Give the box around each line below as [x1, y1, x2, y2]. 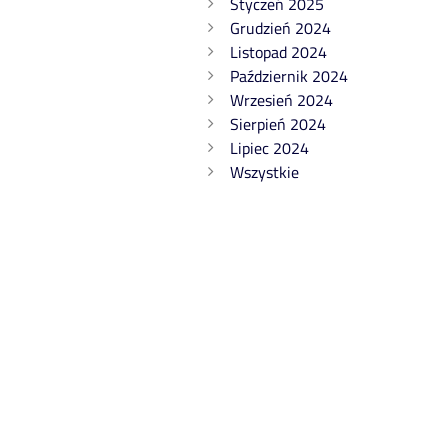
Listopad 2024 [230, 40, 327, 64]
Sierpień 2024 [230, 112, 326, 136]
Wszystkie [230, 160, 299, 184]
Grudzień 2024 [230, 16, 331, 40]
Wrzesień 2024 [230, 88, 333, 112]
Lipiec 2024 [230, 136, 309, 160]
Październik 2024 [230, 64, 348, 88]
